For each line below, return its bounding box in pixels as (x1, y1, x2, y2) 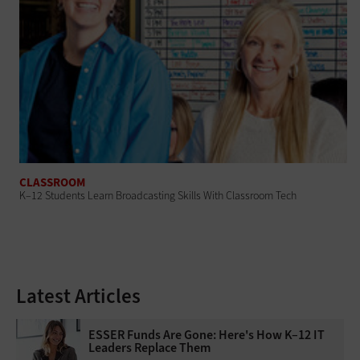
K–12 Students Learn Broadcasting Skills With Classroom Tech (19, 187, 297, 203)
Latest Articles (16, 282, 141, 309)
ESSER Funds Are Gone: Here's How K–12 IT (88, 325, 325, 343)
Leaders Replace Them (88, 338, 211, 356)
